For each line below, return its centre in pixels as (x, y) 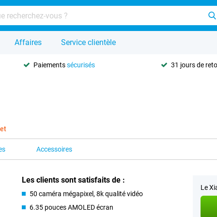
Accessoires (54, 149)
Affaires (28, 42)
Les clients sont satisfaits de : (74, 180)
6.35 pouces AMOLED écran (72, 207)
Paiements (50, 65)
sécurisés (81, 65)
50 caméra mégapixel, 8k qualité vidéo (86, 194)
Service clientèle (88, 42)
